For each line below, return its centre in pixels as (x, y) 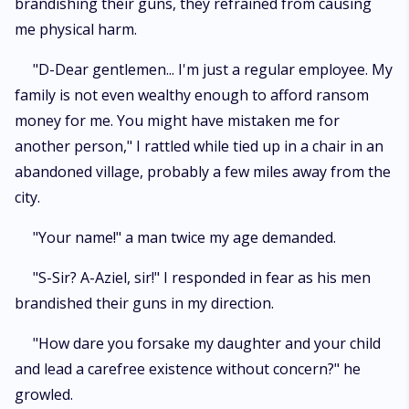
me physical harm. (76, 29)
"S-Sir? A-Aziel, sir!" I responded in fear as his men (202, 278)
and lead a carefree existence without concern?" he (188, 369)
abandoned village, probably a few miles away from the (203, 172)
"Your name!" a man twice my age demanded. (184, 237)
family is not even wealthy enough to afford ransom (192, 95)
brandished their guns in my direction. (144, 303)
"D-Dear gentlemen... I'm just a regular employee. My (213, 69)
